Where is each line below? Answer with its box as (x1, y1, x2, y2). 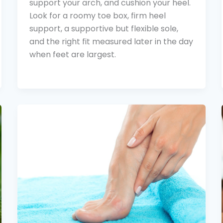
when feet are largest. (29, 49, 116, 61)
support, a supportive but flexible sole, (29, 23, 178, 35)
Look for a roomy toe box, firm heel (29, 10, 166, 22)
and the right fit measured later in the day (29, 36, 193, 48)
